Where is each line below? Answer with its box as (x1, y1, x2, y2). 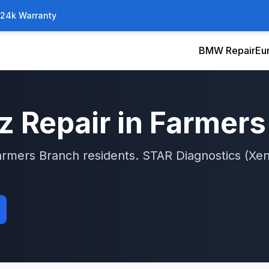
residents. (79, 148, 142, 163)
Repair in (14, 105, 150, 141)
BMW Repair (199, 44, 255, 56)
